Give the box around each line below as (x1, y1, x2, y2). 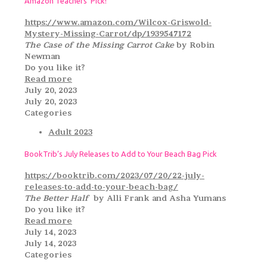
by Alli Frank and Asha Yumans (89, 193, 226, 203)
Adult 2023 (48, 127, 92, 137)
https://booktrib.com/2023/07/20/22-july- (24, 170, 204, 181)
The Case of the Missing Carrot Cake (24, 40, 176, 50)
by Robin (176, 40, 215, 50)
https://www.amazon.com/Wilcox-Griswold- (24, 17, 212, 27)
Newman (24, 51, 60, 61)
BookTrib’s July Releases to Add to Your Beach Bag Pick (24, 149, 217, 158)
